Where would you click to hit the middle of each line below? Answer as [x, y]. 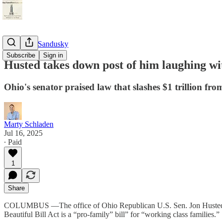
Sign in [53, 55]
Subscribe [21, 55]
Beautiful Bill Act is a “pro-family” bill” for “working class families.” [112, 214]
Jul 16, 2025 [23, 133]
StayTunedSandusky [36, 44]
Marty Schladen [29, 124]
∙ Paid [13, 142]
